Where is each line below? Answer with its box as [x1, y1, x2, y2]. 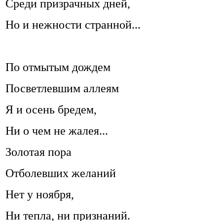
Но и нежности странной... [5, 18, 141, 32]
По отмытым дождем [5, 61, 110, 74]
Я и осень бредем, [5, 103, 97, 116]
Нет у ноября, [5, 188, 74, 201]
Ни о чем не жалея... [5, 124, 108, 138]
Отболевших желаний [5, 167, 116, 180]
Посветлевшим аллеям [5, 82, 119, 95]
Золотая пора [5, 146, 72, 159]
